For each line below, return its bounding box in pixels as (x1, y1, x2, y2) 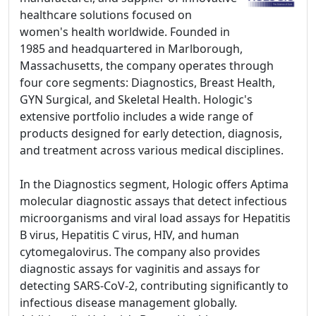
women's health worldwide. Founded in (20, 24, 230, 39)
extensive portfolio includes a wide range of (20, 109, 253, 124)
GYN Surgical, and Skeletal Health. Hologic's (20, 92, 253, 107)
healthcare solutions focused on (20, 7, 192, 23)
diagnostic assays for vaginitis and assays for (20, 261, 260, 276)
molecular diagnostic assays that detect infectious (20, 193, 287, 209)
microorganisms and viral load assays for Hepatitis (20, 210, 291, 226)
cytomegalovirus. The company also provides (20, 244, 260, 260)
